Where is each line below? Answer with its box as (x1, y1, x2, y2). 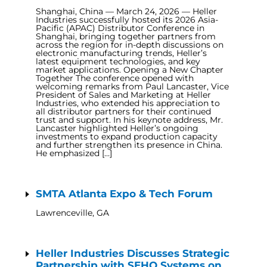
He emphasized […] (36, 148, 112, 159)
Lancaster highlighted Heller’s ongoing (36, 123, 198, 133)
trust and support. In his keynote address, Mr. (36, 114, 223, 125)
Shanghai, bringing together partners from (36, 31, 216, 42)
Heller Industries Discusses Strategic (36, 247, 229, 259)
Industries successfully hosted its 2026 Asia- (36, 14, 218, 25)
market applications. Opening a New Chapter (36, 64, 223, 75)
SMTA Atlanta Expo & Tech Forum (36, 188, 213, 200)
